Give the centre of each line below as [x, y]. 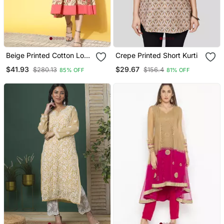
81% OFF [178, 70]
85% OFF [72, 70]
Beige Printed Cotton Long [49, 55]
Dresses [19, 64]
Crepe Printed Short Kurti [157, 55]
